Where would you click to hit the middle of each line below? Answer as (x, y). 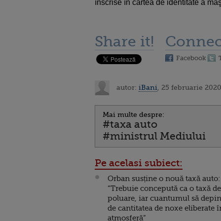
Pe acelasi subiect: (139, 163)
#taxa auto (130, 124)
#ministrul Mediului (154, 136)
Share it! (124, 41)
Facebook (191, 58)
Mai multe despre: (133, 114)
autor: (127, 87)
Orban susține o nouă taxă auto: (164, 179)
